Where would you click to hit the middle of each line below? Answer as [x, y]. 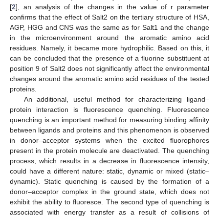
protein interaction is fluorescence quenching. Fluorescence [109, 110]
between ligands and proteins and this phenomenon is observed [109, 130]
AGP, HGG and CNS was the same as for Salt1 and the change [109, 28]
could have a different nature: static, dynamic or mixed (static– [109, 171]
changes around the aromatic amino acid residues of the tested [109, 79]
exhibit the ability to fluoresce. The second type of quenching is [109, 202]
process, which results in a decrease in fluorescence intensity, [109, 161]
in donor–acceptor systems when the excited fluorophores [109, 141]
